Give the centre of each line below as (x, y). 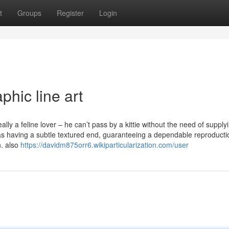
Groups (29, 13)
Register (70, 13)
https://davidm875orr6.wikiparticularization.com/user (105, 145)
